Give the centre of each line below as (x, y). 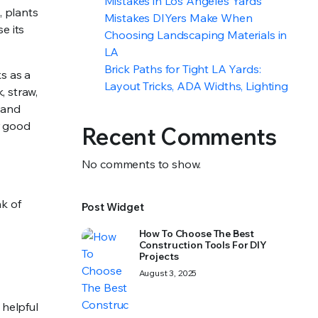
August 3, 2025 (168, 273)
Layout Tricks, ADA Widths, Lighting (196, 86)
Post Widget (113, 207)
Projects (159, 256)
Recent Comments (179, 136)
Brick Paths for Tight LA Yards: (182, 69)
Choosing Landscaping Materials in (196, 35)
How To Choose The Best (196, 234)
